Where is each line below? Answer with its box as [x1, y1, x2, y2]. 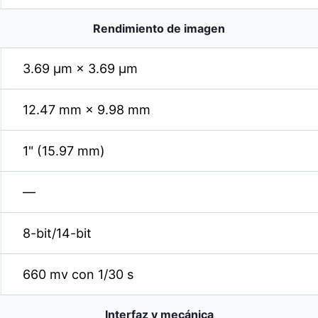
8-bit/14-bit [23, 226, 92, 241]
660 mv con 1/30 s [23, 267, 133, 282]
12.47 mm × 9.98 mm [23, 102, 150, 117]
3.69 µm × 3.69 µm [23, 61, 138, 76]
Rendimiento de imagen [93, 21, 225, 35]
